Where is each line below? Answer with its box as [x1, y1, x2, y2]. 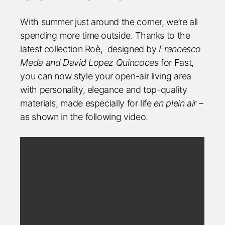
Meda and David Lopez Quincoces [20, 57, 159, 68]
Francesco [159, 44, 201, 54]
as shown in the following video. [20, 111, 148, 122]
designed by [105, 44, 159, 54]
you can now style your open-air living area [20, 71, 191, 81]
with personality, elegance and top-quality [20, 84, 187, 95]
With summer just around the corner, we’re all [20, 17, 198, 27]
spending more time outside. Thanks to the [20, 30, 190, 41]
